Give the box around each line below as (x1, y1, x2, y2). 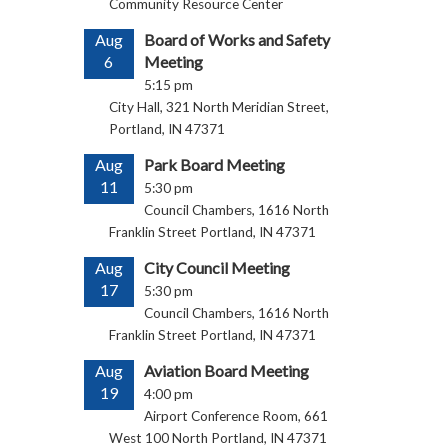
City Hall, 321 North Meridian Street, (108, 99, 329, 115)
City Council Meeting (143, 258, 290, 277)
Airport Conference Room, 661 (143, 408, 328, 424)
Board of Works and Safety (143, 30, 330, 49)
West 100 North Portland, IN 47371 (108, 430, 327, 446)
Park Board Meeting (143, 155, 285, 174)
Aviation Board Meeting (143, 361, 309, 380)
